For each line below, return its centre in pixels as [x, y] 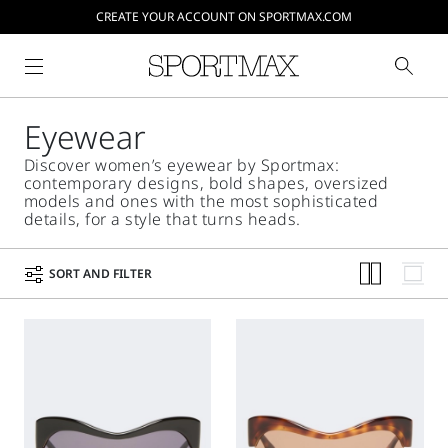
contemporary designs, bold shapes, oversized [206, 183]
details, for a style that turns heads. [162, 219]
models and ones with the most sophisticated [201, 201]
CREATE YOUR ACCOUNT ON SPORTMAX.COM [224, 16]
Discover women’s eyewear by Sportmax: [181, 165]
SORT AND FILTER [100, 273]
